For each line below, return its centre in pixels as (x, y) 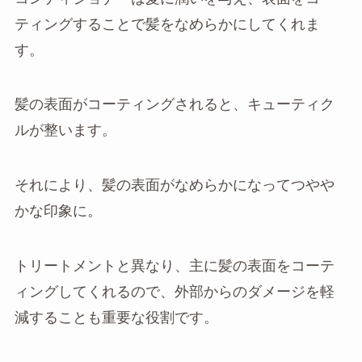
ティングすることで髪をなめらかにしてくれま (167, 24)
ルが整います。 (65, 130)
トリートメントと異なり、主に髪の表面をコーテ (174, 266)
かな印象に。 (58, 211)
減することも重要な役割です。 (116, 318)
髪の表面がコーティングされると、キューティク (174, 105)
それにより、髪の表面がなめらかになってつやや (174, 185)
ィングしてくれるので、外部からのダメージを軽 (174, 292)
